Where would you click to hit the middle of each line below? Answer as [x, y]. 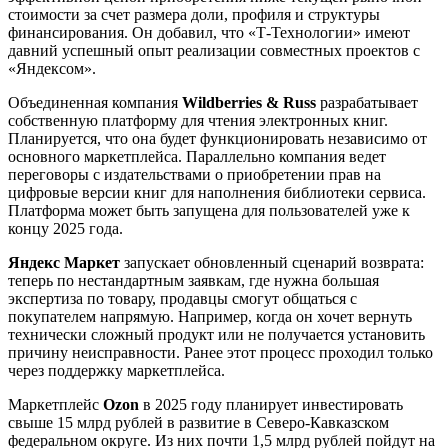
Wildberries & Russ [249, 102]
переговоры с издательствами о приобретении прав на [194, 174]
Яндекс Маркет [64, 262]
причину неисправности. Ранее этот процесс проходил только [220, 352]
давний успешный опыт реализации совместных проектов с [214, 50]
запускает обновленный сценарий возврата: [272, 262]
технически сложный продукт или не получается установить [216, 334]
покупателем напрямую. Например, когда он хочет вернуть [210, 316]
